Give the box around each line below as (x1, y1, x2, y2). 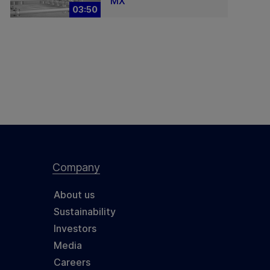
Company (52, 161, 100, 174)
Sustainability (54, 206, 116, 218)
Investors (54, 222, 96, 235)
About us (54, 189, 95, 201)
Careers (54, 256, 90, 269)
